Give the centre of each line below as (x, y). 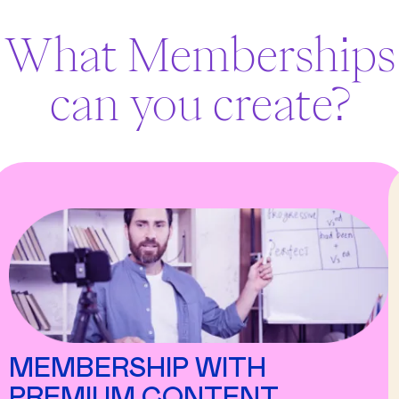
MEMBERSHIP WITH (138, 369)
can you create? (199, 104)
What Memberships (199, 55)
